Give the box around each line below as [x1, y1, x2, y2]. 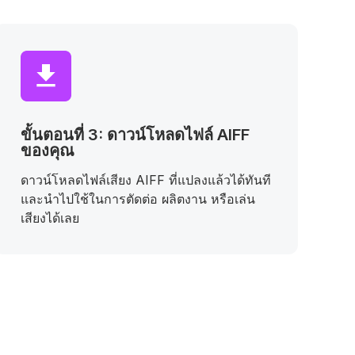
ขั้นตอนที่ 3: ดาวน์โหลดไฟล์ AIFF [21, 125, 250, 144]
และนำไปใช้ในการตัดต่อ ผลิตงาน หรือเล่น [21, 191, 255, 207]
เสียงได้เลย [21, 210, 79, 226]
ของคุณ [21, 141, 74, 160]
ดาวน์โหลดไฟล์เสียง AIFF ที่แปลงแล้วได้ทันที [21, 172, 271, 188]
